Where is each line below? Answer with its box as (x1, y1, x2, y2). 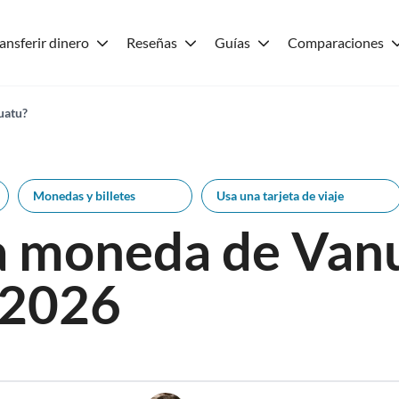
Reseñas (126, 34, 177, 51)
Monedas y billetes (32, 188, 135, 203)
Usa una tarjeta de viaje (216, 188, 344, 203)
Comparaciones (288, 34, 384, 51)
